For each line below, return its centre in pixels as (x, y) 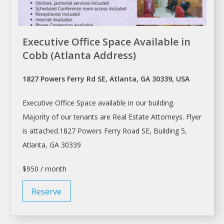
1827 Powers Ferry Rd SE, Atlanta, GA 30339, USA (106, 79)
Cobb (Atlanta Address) (79, 55)
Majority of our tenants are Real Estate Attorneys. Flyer (112, 117)
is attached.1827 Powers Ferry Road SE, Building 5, (105, 131)
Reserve (46, 191)
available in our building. (135, 103)
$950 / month (44, 169)
